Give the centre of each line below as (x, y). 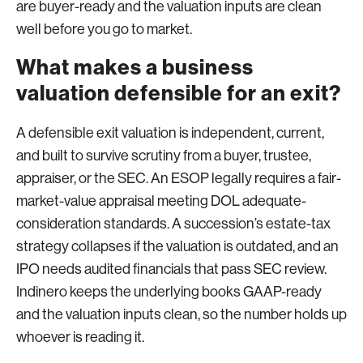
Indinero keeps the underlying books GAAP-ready (169, 291)
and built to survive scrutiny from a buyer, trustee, (164, 155)
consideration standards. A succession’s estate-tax (173, 223)
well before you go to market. (104, 29)
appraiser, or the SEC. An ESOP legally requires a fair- (179, 178)
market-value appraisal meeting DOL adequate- (161, 201)
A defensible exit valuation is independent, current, (170, 132)
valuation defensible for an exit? (179, 93)
